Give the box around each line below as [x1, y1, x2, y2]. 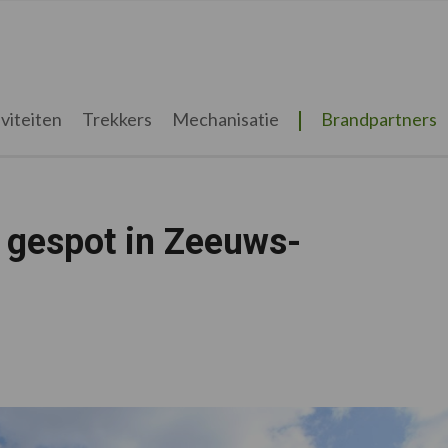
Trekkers [81, 108, 152, 130]
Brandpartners [320, 108, 437, 130]
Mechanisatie [171, 108, 279, 130]
